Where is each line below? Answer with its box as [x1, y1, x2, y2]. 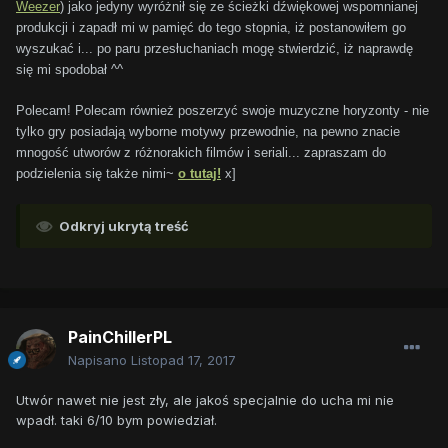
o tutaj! [178, 166, 221, 182]
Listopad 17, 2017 [131, 352, 236, 369]
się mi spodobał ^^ [16, 62, 123, 78]
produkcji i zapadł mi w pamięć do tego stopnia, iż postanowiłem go [16, 20, 406, 36]
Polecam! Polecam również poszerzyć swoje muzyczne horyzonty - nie [16, 103, 429, 119]
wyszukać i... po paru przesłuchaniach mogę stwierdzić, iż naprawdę [16, 41, 413, 57]
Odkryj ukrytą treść [59, 218, 189, 235]
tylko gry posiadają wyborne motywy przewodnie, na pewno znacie [16, 124, 400, 140]
